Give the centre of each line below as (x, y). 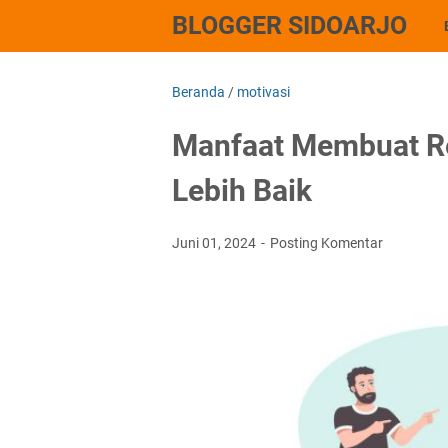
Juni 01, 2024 (215, 243)
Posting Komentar (326, 243)
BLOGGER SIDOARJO (289, 25)
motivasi (263, 92)
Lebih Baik (242, 190)
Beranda (198, 92)
